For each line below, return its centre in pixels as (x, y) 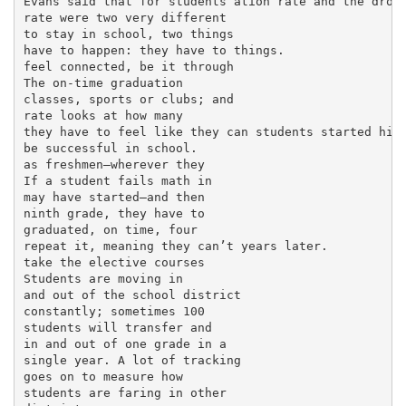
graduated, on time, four (110, 229)
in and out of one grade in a (125, 343)
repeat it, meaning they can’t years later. (175, 246)
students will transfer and (117, 327)
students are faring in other (125, 392)
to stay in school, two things (128, 34)
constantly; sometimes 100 (114, 311)
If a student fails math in (117, 180)
